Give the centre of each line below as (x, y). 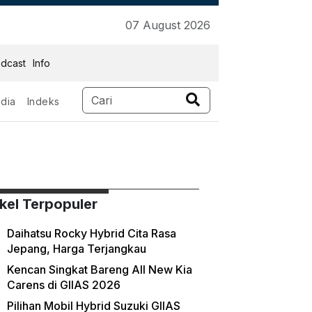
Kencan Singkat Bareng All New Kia (99, 270)
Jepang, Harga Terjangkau (76, 249)
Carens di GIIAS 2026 (63, 285)
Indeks (43, 101)
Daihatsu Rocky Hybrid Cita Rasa (91, 233)
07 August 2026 (167, 25)
